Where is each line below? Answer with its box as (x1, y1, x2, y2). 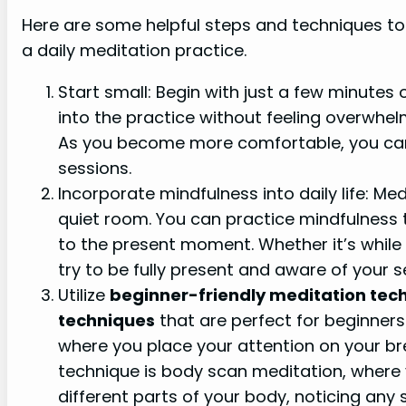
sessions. (58, 156, 131, 179)
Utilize (58, 283, 110, 306)
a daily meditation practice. (22, 38, 246, 62)
